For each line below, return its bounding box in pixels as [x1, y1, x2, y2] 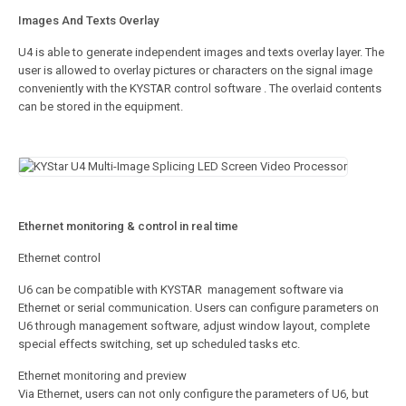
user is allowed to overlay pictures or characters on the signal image [18, 63, 372, 78]
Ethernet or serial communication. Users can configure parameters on [18, 301, 379, 315]
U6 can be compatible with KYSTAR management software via [18, 283, 343, 297]
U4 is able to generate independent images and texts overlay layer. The [18, 45, 384, 60]
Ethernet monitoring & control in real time [18, 219, 238, 234]
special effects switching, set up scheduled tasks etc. [18, 337, 300, 352]
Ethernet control [18, 251, 101, 266]
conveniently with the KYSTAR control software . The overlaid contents [18, 82, 382, 96]
